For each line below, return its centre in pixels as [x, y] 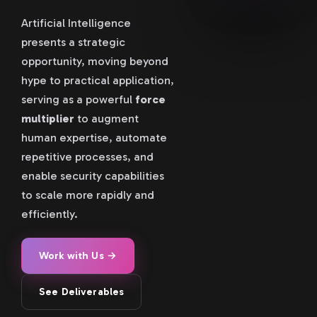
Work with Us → [78, 255]
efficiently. [50, 214]
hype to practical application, [98, 80]
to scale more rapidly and [88, 195]
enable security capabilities [93, 175]
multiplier [48, 118]
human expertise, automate [94, 137]
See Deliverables [82, 292]
